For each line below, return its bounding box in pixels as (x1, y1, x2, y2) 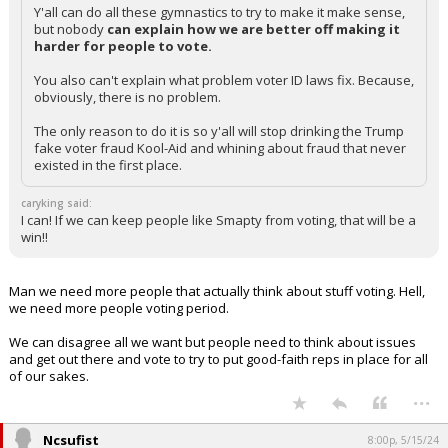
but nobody (34, 20, 107, 38)
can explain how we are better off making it (107, 20, 400, 38)
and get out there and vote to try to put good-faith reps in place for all (9, 350, 428, 368)
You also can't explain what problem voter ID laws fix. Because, (34, 71, 414, 89)
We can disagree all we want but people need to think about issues (9, 333, 416, 351)
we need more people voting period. (9, 299, 229, 317)
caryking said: (21, 196, 92, 210)
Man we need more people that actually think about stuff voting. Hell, (9, 282, 425, 300)
